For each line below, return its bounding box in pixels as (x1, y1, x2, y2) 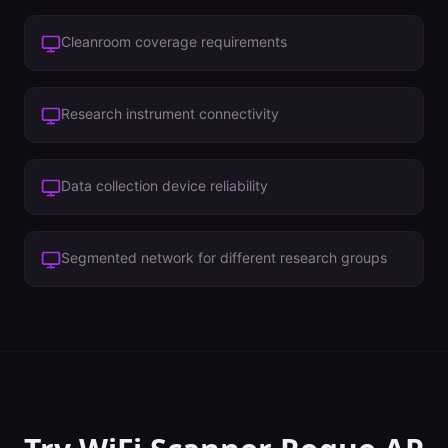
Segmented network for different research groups (61, 249, 387, 266)
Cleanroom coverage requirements (61, 33, 287, 50)
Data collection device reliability (61, 177, 268, 194)
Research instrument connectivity (61, 105, 279, 122)
